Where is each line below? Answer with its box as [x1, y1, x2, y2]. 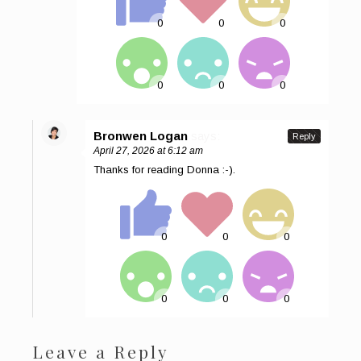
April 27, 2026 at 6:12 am [93, 144, 203, 156]
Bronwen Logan [93, 128, 188, 143]
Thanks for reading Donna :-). [93, 163, 235, 176]
